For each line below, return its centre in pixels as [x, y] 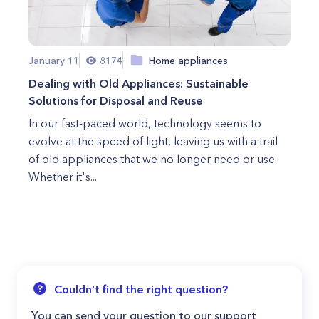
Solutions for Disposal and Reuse [116, 100]
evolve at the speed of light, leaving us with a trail [153, 141]
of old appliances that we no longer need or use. [153, 159]
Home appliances [188, 60]
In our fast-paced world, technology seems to [145, 123]
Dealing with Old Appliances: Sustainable [138, 83]
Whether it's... [63, 177]
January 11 [54, 60]
